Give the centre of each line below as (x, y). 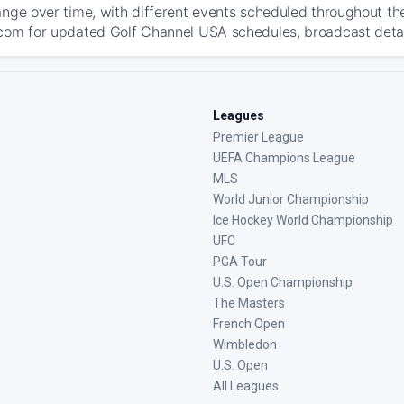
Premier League (258, 137)
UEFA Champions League (284, 158)
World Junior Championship (291, 199)
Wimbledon (245, 344)
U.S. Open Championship (283, 282)
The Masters (249, 303)
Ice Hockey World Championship (303, 220)
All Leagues (246, 386)
